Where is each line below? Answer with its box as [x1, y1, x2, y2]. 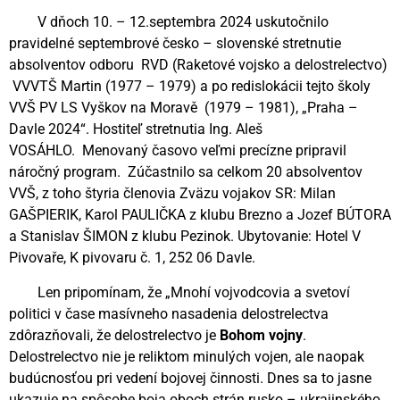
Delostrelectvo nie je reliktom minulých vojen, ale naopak [9, 347, 364, 365]
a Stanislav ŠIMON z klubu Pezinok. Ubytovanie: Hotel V [9, 228, 361, 246]
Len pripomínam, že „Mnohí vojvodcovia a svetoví [9, 283, 350, 301]
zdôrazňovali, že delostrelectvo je [9, 326, 220, 344]
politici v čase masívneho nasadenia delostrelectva [9, 304, 329, 322]
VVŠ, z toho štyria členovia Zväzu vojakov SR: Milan [9, 185, 336, 203]
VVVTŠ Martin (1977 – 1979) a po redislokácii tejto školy [9, 78, 371, 96]
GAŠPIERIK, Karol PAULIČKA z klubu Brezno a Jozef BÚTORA [9, 206, 391, 224]
